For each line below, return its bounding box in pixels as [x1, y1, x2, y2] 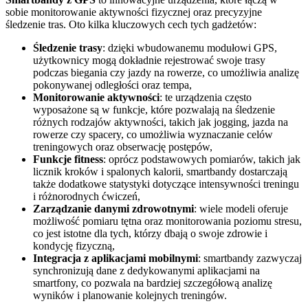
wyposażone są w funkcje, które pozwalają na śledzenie [33, 103, 275, 115]
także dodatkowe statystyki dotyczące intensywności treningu [33, 177, 299, 190]
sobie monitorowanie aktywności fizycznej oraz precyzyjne [5, 5, 262, 18]
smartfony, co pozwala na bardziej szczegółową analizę [33, 276, 272, 289]
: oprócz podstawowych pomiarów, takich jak [103, 153, 300, 165]
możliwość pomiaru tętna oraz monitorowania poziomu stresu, [33, 214, 302, 227]
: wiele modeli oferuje [194, 202, 288, 214]
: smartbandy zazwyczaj [198, 252, 302, 264]
